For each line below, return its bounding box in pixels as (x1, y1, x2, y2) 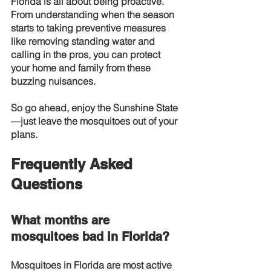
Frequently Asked (11, 155, 137, 172)
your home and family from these (11, 62, 153, 74)
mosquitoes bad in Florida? (11, 229, 169, 244)
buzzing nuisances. (11, 75, 96, 87)
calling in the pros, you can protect (11, 48, 163, 60)
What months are (11, 213, 113, 227)
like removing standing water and (11, 35, 157, 47)
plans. (11, 128, 38, 140)
